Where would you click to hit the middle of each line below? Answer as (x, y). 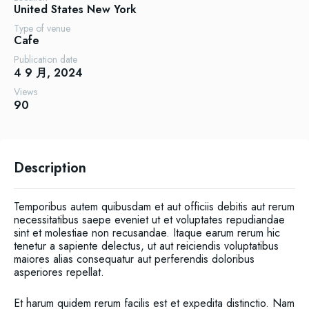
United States (49, 9)
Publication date (46, 59)
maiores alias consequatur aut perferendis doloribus (134, 259)
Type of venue (42, 28)
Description (50, 168)
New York (112, 9)
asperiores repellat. (59, 272)
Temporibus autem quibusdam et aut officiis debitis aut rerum (154, 206)
